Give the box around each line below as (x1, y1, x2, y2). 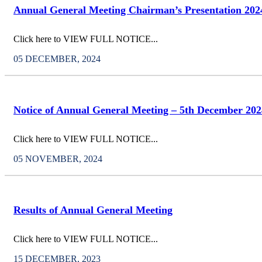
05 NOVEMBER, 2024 (13, 153, 102, 164)
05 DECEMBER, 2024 (13, 53, 101, 64)
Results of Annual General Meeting (13, 204, 173, 216)
